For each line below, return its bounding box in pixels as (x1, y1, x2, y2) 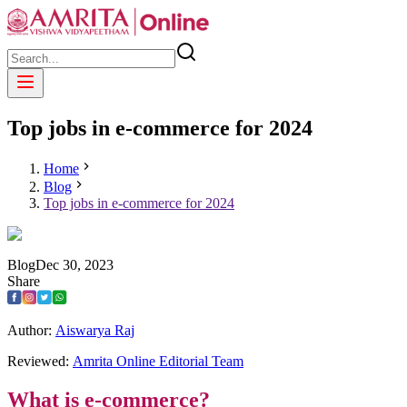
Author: (7, 322, 55, 338)
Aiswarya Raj (55, 322, 134, 338)
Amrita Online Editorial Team (73, 352, 243, 369)
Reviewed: (7, 352, 73, 369)
